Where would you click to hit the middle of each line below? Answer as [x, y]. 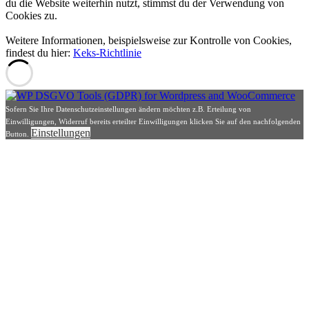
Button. [18, 134]
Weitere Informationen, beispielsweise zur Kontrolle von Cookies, [149, 41]
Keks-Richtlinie [107, 53]
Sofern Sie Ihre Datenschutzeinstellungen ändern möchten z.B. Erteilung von [128, 109]
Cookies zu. [31, 16]
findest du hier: [39, 53]
